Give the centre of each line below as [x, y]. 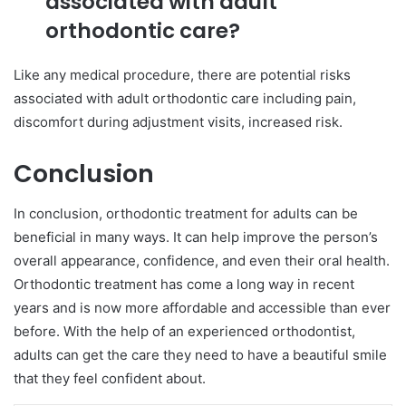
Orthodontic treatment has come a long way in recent [184, 285]
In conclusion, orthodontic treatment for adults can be [186, 214]
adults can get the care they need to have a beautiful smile [200, 355]
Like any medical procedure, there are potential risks [182, 74]
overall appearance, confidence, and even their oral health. [202, 261]
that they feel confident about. [110, 379]
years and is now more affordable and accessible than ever [202, 308]
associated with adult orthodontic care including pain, [185, 98]
